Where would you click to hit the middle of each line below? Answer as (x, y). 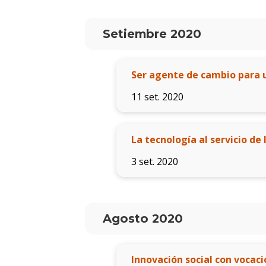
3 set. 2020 (154, 162)
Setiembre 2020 (152, 34)
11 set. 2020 (157, 97)
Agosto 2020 (142, 219)
